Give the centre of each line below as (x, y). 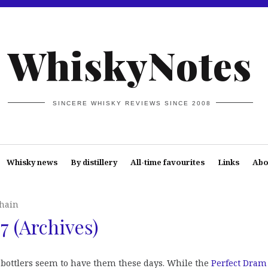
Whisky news (32, 162)
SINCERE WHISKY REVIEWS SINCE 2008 (132, 103)
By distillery (94, 162)
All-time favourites (167, 162)
